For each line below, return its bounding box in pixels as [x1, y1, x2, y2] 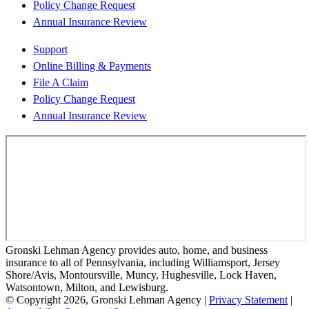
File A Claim [33, 76, 88, 88]
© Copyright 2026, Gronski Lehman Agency [6, 293, 201, 306]
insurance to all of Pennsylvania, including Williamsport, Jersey [6, 256, 280, 268]
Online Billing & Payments [33, 59, 151, 72]
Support [33, 43, 68, 55]
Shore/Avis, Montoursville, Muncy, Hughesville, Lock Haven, [6, 268, 277, 281]
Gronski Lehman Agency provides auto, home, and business [6, 243, 268, 256]
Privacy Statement [209, 293, 288, 306]
